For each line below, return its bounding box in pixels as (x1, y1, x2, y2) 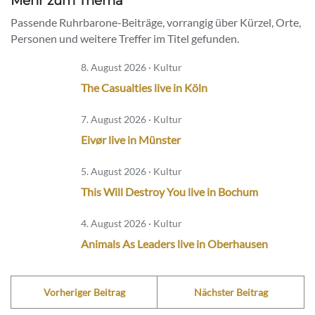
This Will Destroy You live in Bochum (81, 185, 258, 199)
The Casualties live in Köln (81, 81, 207, 95)
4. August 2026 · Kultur (81, 217, 182, 230)
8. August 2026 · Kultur (81, 61, 182, 74)
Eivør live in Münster (81, 133, 181, 147)
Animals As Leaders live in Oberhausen (81, 237, 268, 251)
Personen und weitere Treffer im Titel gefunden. (11, 32, 239, 46)
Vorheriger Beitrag (43, 286, 125, 299)
